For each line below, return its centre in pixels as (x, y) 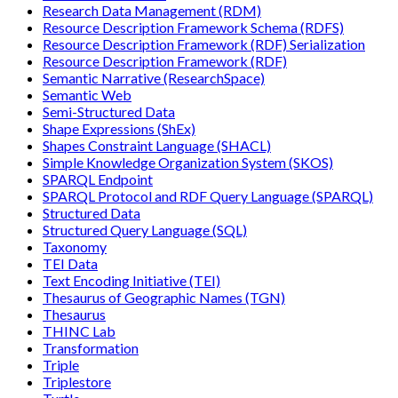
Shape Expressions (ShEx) (119, 128)
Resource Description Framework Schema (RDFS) (193, 27)
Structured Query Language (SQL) (145, 230)
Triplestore (77, 382)
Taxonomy (75, 247)
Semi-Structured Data (109, 111)
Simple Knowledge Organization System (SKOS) (188, 162)
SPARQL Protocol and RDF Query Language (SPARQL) (208, 196)
